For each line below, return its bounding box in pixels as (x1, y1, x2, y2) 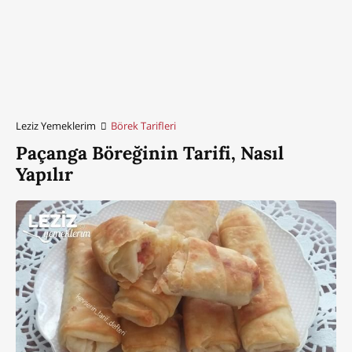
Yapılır (16, 162, 73, 185)
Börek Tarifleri (111, 118, 177, 133)
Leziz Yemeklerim (16, 118, 96, 133)
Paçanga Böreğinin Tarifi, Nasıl (16, 141, 284, 164)
